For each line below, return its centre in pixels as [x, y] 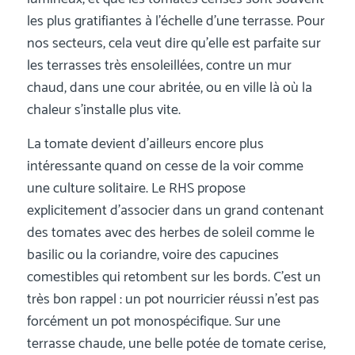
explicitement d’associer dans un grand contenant [175, 211]
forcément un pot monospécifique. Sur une [153, 322]
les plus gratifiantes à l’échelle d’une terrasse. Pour [176, 22]
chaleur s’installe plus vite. [103, 111]
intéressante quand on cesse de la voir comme [165, 167]
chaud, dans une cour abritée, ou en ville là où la [169, 88]
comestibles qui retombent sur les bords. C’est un [174, 278]
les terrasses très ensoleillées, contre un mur [159, 66]
